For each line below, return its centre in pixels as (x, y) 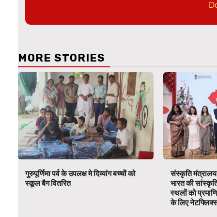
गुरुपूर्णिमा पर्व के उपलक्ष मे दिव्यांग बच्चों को (80, 174)
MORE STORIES (62, 58)
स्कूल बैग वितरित (48, 184)
